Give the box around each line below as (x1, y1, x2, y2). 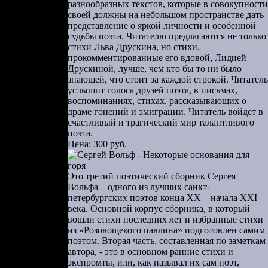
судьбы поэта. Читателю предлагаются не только (68, 31, 266, 41)
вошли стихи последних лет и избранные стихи (68, 214, 263, 224)
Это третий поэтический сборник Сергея (68, 171, 236, 181)
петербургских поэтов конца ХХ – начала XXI (68, 193, 257, 203)
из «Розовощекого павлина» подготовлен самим (68, 225, 265, 235)
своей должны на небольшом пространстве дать (68, 10, 264, 20)
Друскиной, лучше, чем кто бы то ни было (68, 63, 242, 74)
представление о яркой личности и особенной (68, 20, 256, 31)
